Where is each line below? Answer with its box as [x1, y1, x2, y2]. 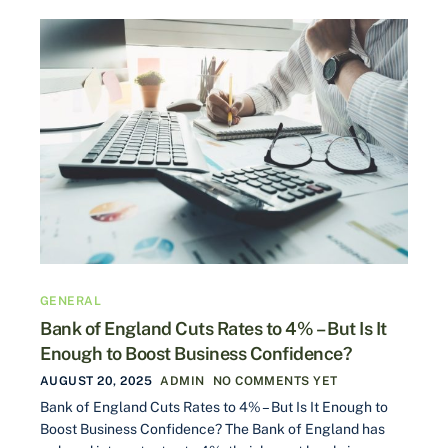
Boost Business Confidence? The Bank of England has [40, 421, 385, 438]
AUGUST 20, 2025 [40, 374, 153, 389]
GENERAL [40, 294, 102, 309]
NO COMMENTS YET [212, 374, 338, 389]
